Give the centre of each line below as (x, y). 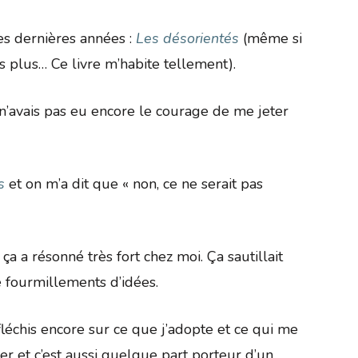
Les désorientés (187, 38)
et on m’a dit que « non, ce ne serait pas (134, 183)
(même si (272, 38)
